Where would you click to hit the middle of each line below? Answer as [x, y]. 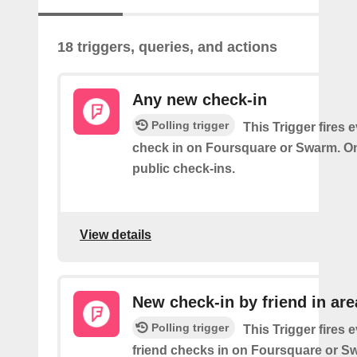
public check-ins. [184, 168]
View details [116, 235]
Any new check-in [200, 99]
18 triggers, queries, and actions [167, 47]
